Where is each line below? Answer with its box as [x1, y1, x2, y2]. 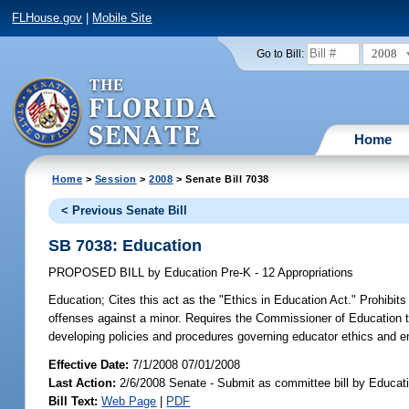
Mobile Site [92, 11, 152, 26]
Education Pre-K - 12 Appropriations [161, 266, 354, 280]
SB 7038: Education [48, 236, 203, 255]
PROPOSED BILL [48, 266, 149, 280]
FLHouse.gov [12, 11, 83, 26]
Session [94, 173, 137, 184]
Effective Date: [48, 357, 133, 372]
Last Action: [48, 375, 117, 390]
